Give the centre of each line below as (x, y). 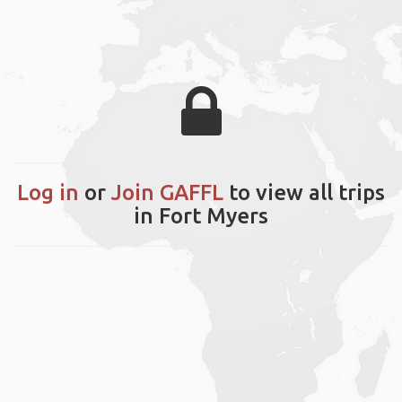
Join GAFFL (167, 192)
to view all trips (304, 192)
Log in (48, 192)
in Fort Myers (201, 215)
